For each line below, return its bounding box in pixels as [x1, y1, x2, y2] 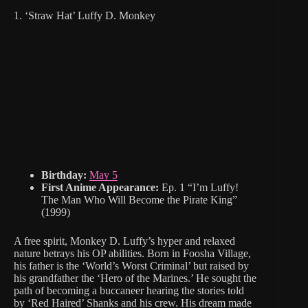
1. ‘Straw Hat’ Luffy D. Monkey [14, 10, 155, 22]
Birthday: [41, 169, 87, 181]
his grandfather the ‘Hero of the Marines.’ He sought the [14, 272, 256, 285]
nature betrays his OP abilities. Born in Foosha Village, [14, 247, 251, 260]
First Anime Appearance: [41, 181, 159, 194]
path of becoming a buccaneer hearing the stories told [14, 285, 244, 297]
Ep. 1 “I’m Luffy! [159, 181, 239, 194]
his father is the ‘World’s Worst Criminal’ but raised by [14, 260, 249, 272]
